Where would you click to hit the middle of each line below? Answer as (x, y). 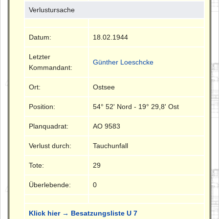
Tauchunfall (111, 146)
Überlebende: (50, 185)
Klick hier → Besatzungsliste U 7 (83, 213)
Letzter (40, 57)
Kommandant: (51, 68)
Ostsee (104, 87)
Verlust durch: (50, 146)
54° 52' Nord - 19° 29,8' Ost (136, 107)
